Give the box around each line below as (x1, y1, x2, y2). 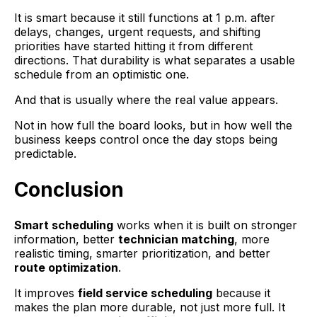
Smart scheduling (14, 217, 113, 232)
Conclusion (14, 177, 124, 202)
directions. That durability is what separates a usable (14, 53, 295, 68)
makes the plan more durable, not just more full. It (14, 299, 285, 314)
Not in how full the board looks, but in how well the (14, 118, 292, 133)
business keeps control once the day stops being (14, 132, 277, 147)
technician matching (118, 231, 234, 246)
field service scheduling (78, 285, 212, 300)
